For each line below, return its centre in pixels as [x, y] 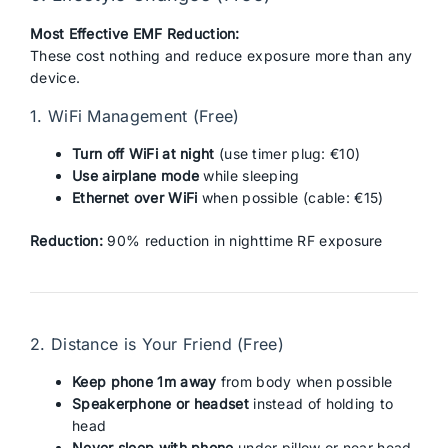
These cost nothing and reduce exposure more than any [221, 55]
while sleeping [249, 175]
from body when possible [304, 381]
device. [55, 77]
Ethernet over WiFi [135, 197]
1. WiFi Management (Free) [135, 116]
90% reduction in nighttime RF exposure [243, 240]
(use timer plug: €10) [287, 153]
